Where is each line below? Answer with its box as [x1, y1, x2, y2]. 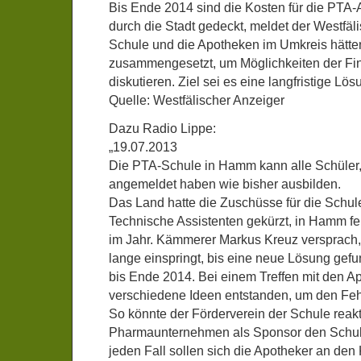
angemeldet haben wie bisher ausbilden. [109, 177, 341, 191]
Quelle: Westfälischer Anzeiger [109, 93, 284, 107]
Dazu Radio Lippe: [109, 122, 216, 135]
